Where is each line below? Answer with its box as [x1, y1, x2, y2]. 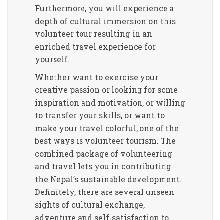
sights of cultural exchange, [35, 199, 145, 210]
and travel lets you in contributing [35, 161, 171, 171]
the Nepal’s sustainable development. [35, 174, 182, 184]
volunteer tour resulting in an [35, 28, 152, 39]
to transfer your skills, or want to [35, 110, 165, 120]
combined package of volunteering [35, 148, 172, 159]
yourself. [35, 54, 70, 64]
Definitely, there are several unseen [35, 187, 174, 197]
